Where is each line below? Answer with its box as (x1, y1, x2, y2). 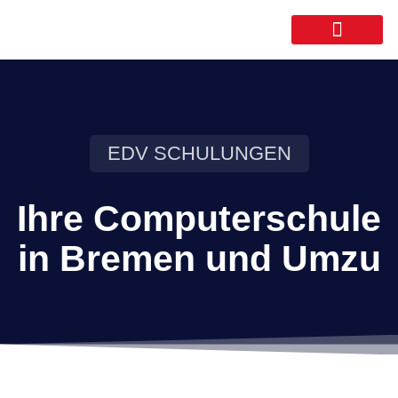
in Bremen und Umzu (17, 238, 381, 279)
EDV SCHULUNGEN (107, 142, 291, 164)
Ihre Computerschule (17, 198, 381, 239)
